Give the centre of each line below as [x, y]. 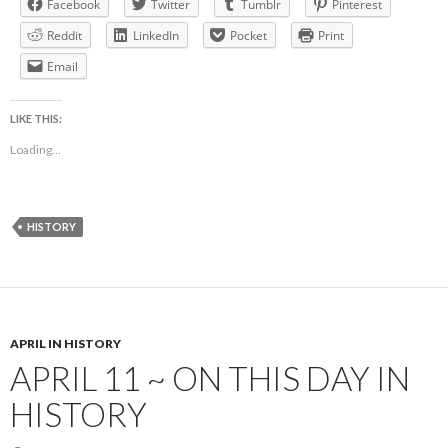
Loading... [35, 150]
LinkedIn [156, 36]
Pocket [248, 36]
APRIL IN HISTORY [65, 344]
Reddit [64, 36]
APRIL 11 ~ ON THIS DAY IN [210, 378]
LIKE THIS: [36, 119]
